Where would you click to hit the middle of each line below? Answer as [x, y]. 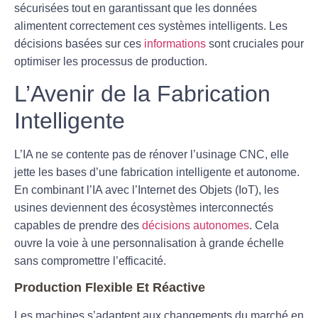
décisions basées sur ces [79, 43]
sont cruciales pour [255, 43]
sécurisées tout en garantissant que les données [136, 8]
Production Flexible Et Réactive [110, 287]
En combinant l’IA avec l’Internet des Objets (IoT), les [147, 190]
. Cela [264, 226]
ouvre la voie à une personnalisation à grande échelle [149, 243]
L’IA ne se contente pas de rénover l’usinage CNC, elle [152, 155]
